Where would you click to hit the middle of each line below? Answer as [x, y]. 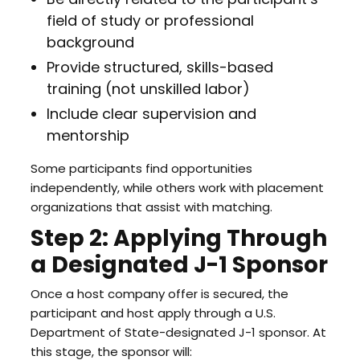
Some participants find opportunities [141, 168]
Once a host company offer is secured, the [159, 294]
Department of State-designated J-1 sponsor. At [178, 332]
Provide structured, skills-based [160, 67]
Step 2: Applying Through [178, 238]
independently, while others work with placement [177, 188]
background [90, 42]
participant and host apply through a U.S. [153, 313]
